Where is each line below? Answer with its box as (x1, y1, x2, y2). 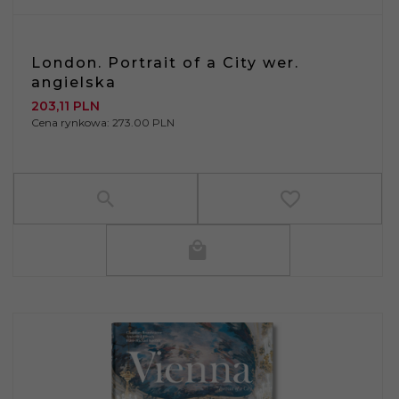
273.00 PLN (112, 115, 175, 129)
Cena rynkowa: (31, 115, 112, 129)
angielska (31, 73, 117, 91)
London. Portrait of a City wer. (31, 53, 299, 71)
